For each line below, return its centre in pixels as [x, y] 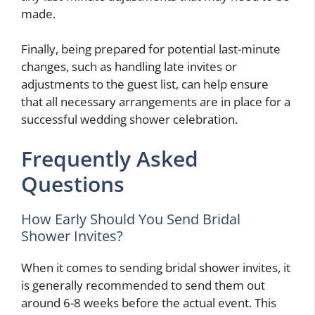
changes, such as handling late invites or [129, 67]
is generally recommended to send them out [143, 285]
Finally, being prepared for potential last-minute [151, 49]
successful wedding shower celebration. [129, 120]
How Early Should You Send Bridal [131, 219]
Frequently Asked [110, 158]
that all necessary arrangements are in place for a [156, 102]
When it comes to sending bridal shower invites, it [156, 267]
